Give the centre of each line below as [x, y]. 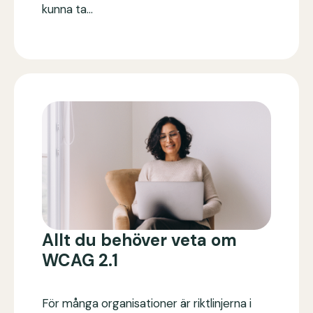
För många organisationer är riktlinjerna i [147, 304]
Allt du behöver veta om [139, 240]
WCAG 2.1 [80, 261]
